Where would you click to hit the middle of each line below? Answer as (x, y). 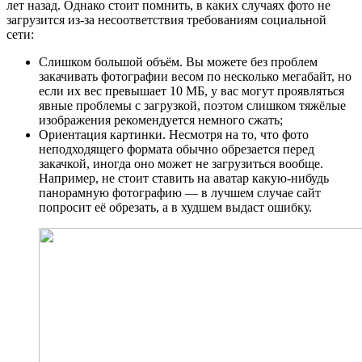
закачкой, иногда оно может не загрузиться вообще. (181, 163)
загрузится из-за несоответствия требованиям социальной (166, 19)
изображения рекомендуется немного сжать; (161, 120)
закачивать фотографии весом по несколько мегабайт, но (195, 76)
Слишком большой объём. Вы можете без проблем (178, 61)
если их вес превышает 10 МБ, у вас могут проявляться (192, 90)
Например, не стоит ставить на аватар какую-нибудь (184, 178)
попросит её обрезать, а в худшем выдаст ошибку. (175, 207)
